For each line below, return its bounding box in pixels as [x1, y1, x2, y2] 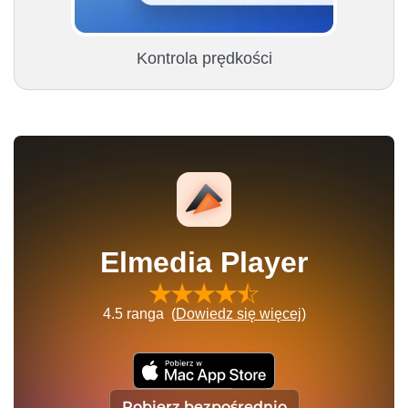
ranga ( [122, 306, 176, 322]
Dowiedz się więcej [175, 306, 301, 322]
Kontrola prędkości [136, 49, 272, 68]
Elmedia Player [100, 246, 308, 280]
